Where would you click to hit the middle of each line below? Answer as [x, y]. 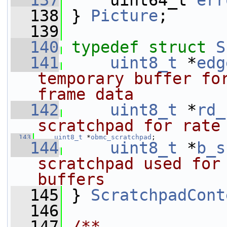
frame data [86, 94]
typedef [105, 47]
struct [182, 47]
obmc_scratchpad [121, 137]
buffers [71, 179]
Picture [124, 16]
